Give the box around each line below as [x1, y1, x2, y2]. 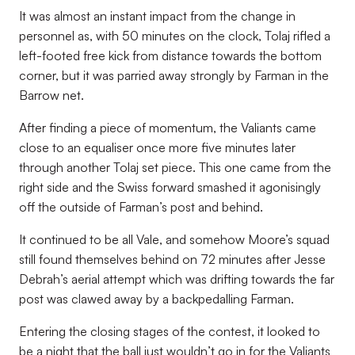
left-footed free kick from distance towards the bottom [19, 48, 322, 63]
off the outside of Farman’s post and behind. [19, 199, 263, 215]
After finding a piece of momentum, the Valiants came [19, 120, 316, 136]
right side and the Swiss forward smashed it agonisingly [19, 179, 321, 195]
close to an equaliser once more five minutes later [19, 139, 296, 155]
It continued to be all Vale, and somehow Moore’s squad [19, 231, 330, 247]
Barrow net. [19, 87, 84, 103]
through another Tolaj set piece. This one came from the [19, 159, 331, 175]
